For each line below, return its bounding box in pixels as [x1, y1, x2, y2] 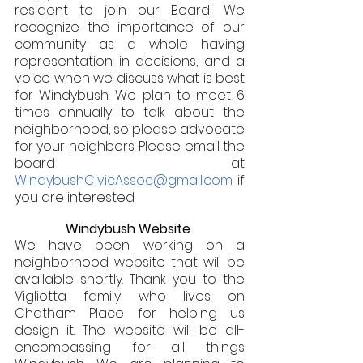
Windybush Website [66, 219, 194, 238]
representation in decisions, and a [15, 51, 245, 70]
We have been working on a [15, 235, 245, 254]
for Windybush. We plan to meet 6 [15, 85, 245, 105]
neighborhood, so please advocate [15, 119, 245, 139]
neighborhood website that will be [15, 252, 245, 271]
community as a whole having [15, 34, 245, 53]
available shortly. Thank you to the [15, 269, 245, 288]
